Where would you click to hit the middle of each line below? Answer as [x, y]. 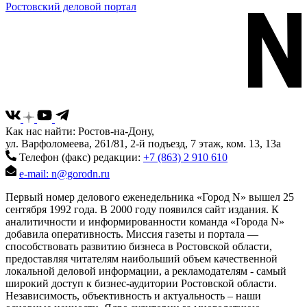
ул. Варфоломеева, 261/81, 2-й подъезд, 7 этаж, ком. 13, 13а [143, 144]
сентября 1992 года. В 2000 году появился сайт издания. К [142, 209]
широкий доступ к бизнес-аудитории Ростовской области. [141, 283]
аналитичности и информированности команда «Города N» [145, 222]
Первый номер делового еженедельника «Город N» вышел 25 [150, 197]
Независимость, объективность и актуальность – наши [133, 296]
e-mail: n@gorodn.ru [64, 174]
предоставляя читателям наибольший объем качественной [142, 259]
